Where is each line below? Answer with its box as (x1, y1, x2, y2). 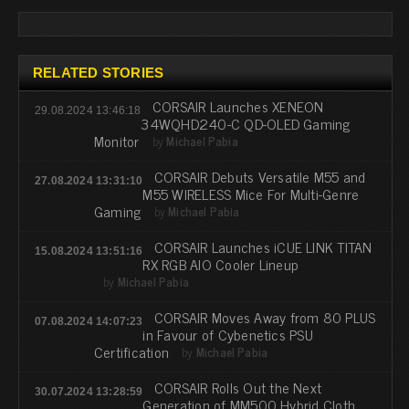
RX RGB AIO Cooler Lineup (142, 251, 299, 276)
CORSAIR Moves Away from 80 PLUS (153, 304, 376, 329)
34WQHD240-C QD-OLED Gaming (141, 110, 351, 135)
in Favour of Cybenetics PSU (142, 321, 313, 346)
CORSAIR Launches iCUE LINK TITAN (153, 234, 372, 258)
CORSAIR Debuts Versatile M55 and (153, 163, 366, 188)
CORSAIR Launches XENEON (152, 93, 324, 118)
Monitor (94, 128, 140, 152)
